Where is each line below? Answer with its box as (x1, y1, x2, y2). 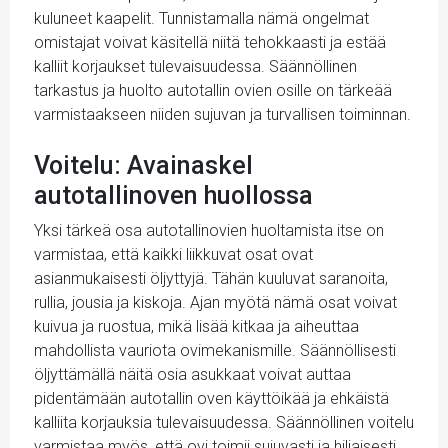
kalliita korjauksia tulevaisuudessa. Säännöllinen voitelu (34, 413, 414, 432)
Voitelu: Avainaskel (34, 151, 253, 180)
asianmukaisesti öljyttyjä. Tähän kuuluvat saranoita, (34, 269, 388, 288)
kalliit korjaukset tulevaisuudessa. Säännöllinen (34, 57, 357, 76)
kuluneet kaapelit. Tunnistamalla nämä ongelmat (34, 9, 369, 28)
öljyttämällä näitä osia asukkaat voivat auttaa (34, 365, 351, 384)
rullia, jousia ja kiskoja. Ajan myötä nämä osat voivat (34, 293, 397, 312)
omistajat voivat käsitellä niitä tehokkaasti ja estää (34, 33, 386, 52)
